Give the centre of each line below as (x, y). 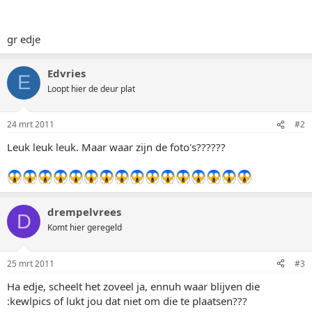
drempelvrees (84, 212)
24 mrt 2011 (31, 124)
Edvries (67, 73)
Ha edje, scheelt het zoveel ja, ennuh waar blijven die (133, 286)
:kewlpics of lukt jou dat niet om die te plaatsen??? (127, 301)
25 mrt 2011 (31, 263)
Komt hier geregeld (85, 227)
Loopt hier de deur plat (91, 88)
